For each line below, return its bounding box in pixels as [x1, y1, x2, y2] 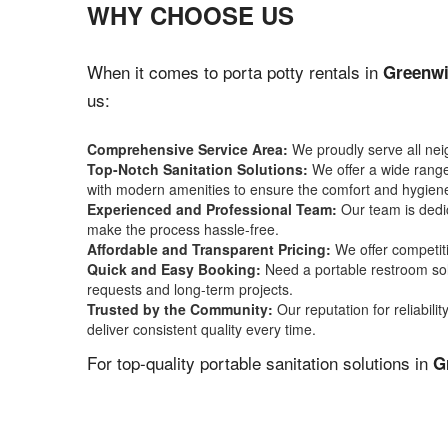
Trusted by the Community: [87, 299, 273, 319]
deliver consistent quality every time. [87, 319, 316, 339]
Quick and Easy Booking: [87, 259, 261, 279]
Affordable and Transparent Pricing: [87, 239, 331, 259]
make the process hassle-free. [87, 219, 279, 239]
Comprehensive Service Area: [87, 139, 288, 159]
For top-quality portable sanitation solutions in [87, 350, 433, 375]
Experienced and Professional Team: [87, 199, 337, 219]
